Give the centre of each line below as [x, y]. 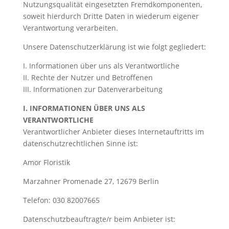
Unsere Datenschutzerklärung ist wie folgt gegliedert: [114, 47]
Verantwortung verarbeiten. [70, 28]
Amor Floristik [46, 162]
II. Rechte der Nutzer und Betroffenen [88, 77]
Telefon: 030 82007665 [61, 200]
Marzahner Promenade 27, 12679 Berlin [91, 181]
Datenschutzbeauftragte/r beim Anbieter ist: [99, 219]
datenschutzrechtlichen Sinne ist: [80, 143]
